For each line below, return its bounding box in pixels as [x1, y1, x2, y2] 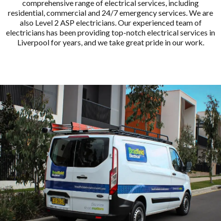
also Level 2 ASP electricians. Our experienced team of [19, 18, 202, 27]
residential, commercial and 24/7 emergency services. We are [8, 8, 213, 17]
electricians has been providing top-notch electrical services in [6, 28, 215, 37]
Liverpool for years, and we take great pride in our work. [17, 37, 204, 47]
